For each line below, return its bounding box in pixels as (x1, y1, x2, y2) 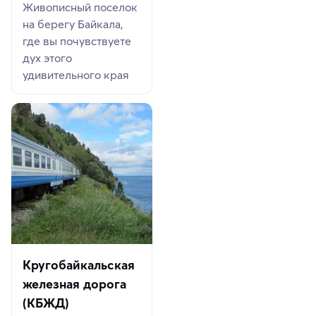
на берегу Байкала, (23, 17, 123, 32)
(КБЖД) (23, 295, 70, 312)
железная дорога (23, 276, 127, 293)
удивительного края (23, 68, 130, 83)
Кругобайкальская (23, 257, 135, 274)
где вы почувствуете (23, 34, 132, 49)
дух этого (23, 51, 73, 66)
